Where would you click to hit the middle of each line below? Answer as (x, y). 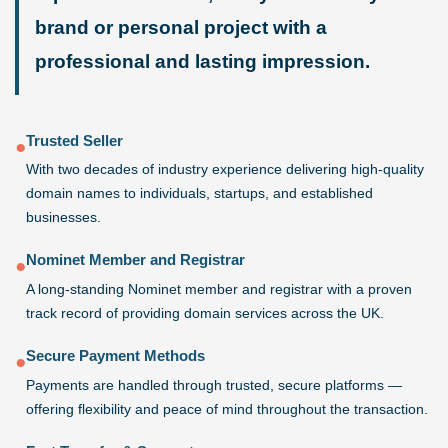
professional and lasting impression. (202, 61)
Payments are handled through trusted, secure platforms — (214, 385)
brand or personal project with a (181, 27)
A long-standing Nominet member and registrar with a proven (219, 290)
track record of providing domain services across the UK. (205, 314)
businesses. (63, 218)
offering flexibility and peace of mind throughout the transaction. (227, 409)
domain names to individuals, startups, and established (199, 194)
